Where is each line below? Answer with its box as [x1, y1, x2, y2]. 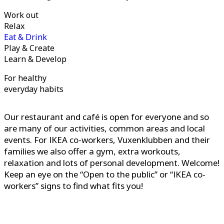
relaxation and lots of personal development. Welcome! [4, 157, 219, 169]
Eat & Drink [4, 31, 47, 43]
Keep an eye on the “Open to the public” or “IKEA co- [4, 168, 205, 180]
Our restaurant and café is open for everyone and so [4, 111, 209, 123]
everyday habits [4, 83, 63, 95]
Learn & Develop [4, 53, 66, 65]
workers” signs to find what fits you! [4, 180, 143, 192]
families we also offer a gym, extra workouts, [4, 145, 180, 157]
